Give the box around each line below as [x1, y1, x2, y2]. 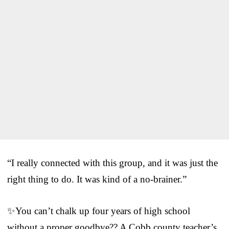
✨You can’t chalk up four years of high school [7, 205, 190, 216]
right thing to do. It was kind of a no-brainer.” [7, 173, 187, 185]
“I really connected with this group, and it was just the [7, 157, 218, 168]
